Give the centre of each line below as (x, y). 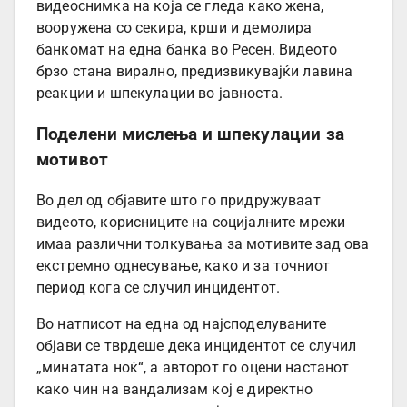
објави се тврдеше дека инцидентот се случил (197, 345)
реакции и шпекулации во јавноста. (159, 94)
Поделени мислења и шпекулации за (190, 135)
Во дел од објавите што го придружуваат (179, 200)
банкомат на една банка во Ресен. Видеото (187, 50)
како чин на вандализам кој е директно (175, 389)
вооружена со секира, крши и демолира (174, 28)
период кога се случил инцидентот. (158, 287)
